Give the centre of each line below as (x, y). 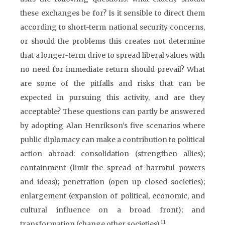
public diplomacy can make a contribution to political (113, 140)
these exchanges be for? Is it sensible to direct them (113, 13)
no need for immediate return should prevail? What (113, 69)
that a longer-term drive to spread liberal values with (113, 55)
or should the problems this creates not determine (113, 41)
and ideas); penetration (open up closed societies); (113, 182)
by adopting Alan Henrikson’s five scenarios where (113, 126)
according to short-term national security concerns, (113, 27)
